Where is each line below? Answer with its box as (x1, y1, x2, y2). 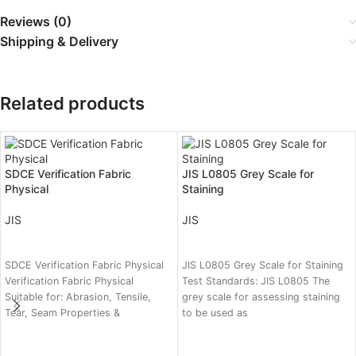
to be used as (182, 307, 248, 319)
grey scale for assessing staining (182, 291, 340, 304)
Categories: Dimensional (5, 339, 120, 351)
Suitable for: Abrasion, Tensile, (5, 291, 151, 304)
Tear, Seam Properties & (5, 307, 120, 319)
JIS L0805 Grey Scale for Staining (182, 259, 343, 272)
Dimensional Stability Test (5, 323, 128, 335)
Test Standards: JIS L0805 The (182, 275, 330, 288)
